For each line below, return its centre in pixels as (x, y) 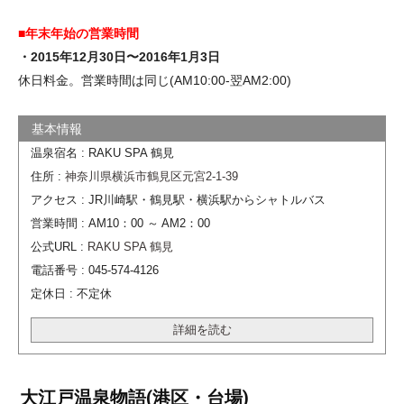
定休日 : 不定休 (71, 294)
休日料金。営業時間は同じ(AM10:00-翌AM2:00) (155, 80)
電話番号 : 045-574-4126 (94, 270)
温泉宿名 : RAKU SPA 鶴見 (102, 153)
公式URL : (59, 247)
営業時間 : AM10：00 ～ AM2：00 (120, 223)
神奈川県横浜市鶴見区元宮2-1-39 (151, 176)
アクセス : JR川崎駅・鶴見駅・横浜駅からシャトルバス (178, 200)
